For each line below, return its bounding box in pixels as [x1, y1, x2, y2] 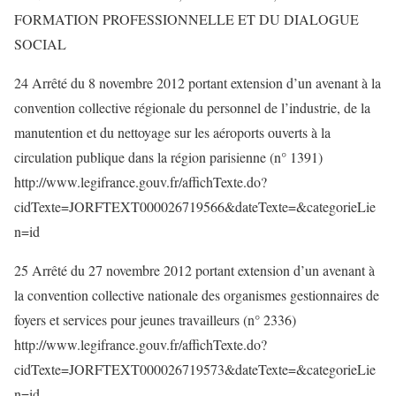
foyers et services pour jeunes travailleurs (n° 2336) [14, 310, 296, 329]
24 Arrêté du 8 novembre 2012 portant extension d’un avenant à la [14, 73, 381, 92]
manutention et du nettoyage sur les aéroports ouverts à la [14, 123, 331, 141]
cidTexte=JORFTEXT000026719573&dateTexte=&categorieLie [14, 360, 376, 378]
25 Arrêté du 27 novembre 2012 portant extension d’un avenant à [14, 261, 375, 279]
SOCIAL [14, 34, 66, 53]
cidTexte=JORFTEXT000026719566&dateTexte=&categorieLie [14, 197, 376, 216]
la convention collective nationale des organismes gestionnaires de [14, 286, 379, 304]
